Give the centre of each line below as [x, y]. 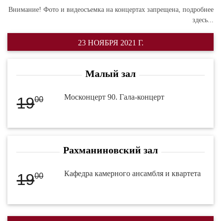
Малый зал [110, 73]
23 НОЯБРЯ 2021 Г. [110, 42]
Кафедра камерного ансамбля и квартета [133, 174]
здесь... [203, 20]
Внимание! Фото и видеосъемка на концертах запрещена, [95, 9]
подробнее [198, 9]
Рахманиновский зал [110, 150]
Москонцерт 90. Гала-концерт [114, 97]
